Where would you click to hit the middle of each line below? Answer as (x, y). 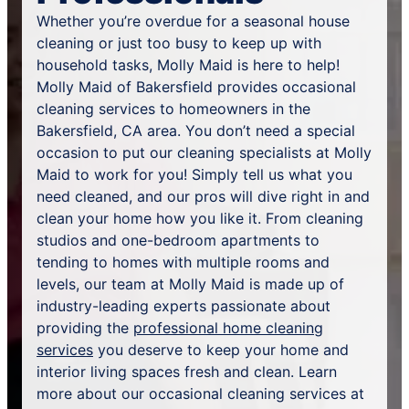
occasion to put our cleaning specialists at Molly (204, 152)
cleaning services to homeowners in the (173, 109)
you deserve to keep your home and (221, 350)
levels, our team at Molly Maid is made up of (190, 284)
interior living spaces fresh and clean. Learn (187, 372)
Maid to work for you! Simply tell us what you (194, 174)
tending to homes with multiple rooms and (183, 262)
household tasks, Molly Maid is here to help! (188, 65)
